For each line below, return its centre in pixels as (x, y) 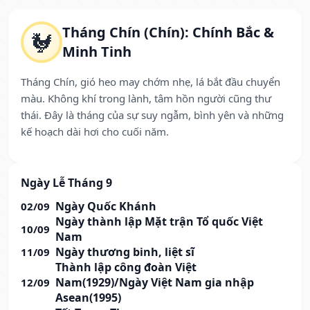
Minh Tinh (97, 52)
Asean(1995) (88, 298)
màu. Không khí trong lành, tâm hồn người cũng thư (146, 99)
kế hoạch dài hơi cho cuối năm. (95, 132)
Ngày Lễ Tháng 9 (66, 183)
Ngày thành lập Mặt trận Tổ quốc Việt (159, 222)
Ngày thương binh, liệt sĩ (125, 252)
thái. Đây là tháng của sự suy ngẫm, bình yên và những (152, 115)
